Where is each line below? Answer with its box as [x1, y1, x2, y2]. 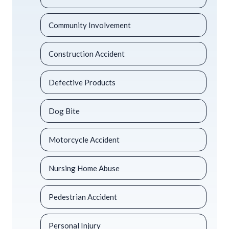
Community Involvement [49, 20, 131, 30]
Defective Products [49, 78, 116, 87]
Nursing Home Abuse [49, 164, 120, 173]
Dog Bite [49, 106, 80, 116]
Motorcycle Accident [49, 135, 120, 145]
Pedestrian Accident [49, 192, 117, 202]
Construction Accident [49, 49, 125, 59]
